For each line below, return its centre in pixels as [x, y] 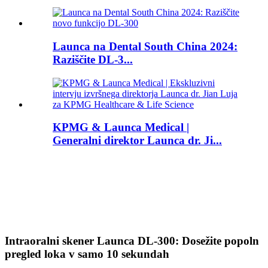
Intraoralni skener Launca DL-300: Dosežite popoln [132, 240]
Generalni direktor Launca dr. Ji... [137, 141]
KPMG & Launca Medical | [121, 127]
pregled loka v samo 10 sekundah [87, 254]
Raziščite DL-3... [93, 59]
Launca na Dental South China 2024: [145, 46]
